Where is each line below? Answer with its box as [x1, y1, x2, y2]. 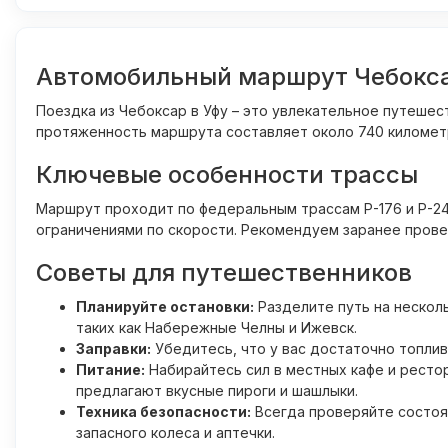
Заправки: [76, 340, 151, 357]
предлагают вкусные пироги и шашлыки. [76, 382, 358, 399]
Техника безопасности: [76, 403, 251, 420]
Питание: [76, 361, 145, 378]
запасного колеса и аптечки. [76, 424, 275, 441]
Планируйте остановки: [76, 298, 254, 315]
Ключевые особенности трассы [36, 160, 418, 189]
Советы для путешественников [36, 258, 412, 287]
